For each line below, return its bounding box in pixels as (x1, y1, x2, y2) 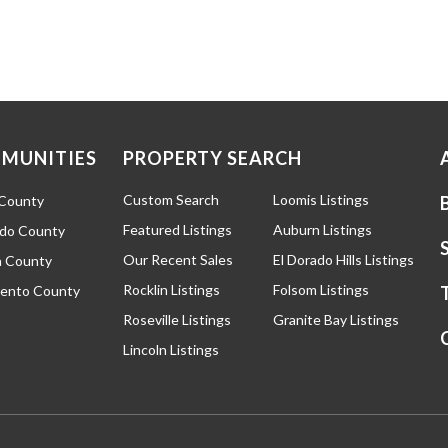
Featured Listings (123, 220, 232, 238)
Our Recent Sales (123, 250, 233, 268)
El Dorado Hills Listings (273, 250, 414, 268)
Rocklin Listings (123, 280, 220, 298)
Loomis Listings (273, 190, 369, 208)
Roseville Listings (123, 310, 231, 328)
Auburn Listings (273, 220, 372, 238)
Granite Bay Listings (273, 310, 399, 328)
